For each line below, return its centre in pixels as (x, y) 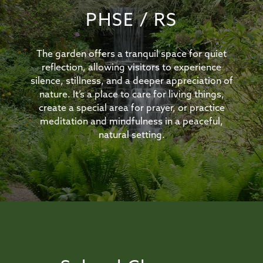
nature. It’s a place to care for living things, (131, 95)
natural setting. (131, 136)
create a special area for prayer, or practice (131, 109)
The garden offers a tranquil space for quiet (131, 55)
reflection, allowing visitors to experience (131, 68)
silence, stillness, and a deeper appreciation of (131, 82)
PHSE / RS (131, 22)
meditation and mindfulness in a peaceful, (131, 122)
